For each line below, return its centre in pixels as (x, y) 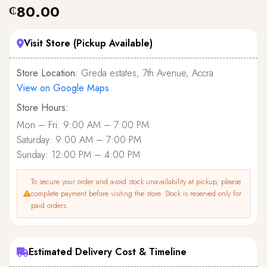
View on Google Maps (63, 88)
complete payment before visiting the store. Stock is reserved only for (136, 194)
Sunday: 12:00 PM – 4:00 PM (78, 155)
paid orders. (50, 206)
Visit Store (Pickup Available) (88, 44)
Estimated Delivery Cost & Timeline (108, 252)
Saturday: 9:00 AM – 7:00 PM (79, 140)
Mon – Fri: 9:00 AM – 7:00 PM (83, 125)
